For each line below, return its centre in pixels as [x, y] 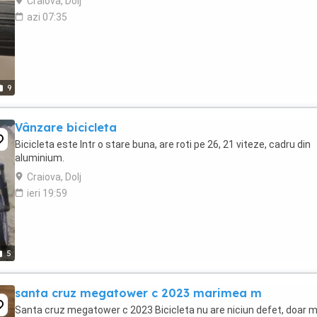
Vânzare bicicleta [66, 127]
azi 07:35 [47, 17]
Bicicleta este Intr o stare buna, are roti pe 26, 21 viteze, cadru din [163, 144]
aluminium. [40, 158]
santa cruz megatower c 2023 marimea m [138, 293]
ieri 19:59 [47, 193]
